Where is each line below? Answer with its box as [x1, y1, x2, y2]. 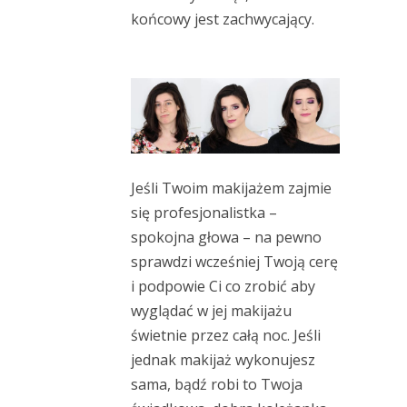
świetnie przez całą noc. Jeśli [131, 325, 321, 346]
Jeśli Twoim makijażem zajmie [131, 178, 332, 199]
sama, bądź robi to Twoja [131, 374, 303, 395]
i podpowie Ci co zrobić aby [131, 276, 315, 297]
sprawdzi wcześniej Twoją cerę [131, 252, 338, 273]
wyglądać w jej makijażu [131, 301, 292, 322]
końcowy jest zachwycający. [131, 9, 318, 30]
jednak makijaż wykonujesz [131, 350, 315, 371]
